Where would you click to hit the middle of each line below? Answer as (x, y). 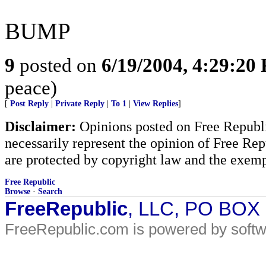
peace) (31, 88)
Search (50, 191)
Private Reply (80, 104)
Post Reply (29, 104)
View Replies (156, 104)
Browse (18, 191)
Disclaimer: (40, 126)
